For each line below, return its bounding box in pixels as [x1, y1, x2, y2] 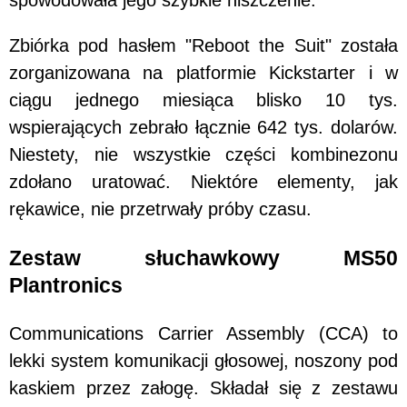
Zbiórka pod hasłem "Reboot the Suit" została [9, 35, 398, 56]
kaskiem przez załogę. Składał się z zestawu [9, 378, 398, 399]
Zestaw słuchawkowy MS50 [9, 245, 398, 270]
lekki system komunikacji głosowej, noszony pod [9, 351, 398, 372]
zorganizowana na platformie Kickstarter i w [9, 63, 398, 84]
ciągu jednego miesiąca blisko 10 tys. [9, 90, 398, 111]
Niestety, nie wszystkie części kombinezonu [9, 144, 398, 165]
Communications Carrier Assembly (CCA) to [9, 323, 398, 344]
